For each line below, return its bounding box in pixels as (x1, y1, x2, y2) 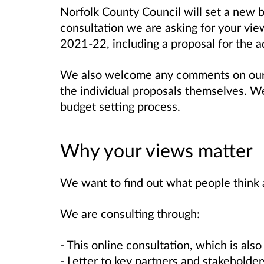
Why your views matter (60, 138, 253, 161)
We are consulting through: (60, 206, 200, 221)
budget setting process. (60, 98, 180, 113)
